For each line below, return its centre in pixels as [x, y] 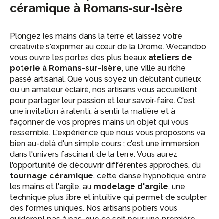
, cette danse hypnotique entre [150, 176]
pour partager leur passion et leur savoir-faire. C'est [102, 100]
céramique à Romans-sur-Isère [96, 8]
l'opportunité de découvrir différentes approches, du [105, 165]
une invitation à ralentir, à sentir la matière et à [92, 111]
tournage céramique [52, 176]
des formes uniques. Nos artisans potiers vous [94, 208]
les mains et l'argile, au [52, 186]
